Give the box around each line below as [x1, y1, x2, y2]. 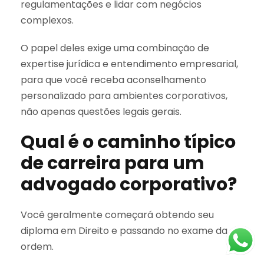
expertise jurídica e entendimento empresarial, [21, 57, 238, 71]
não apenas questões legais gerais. [21, 104, 181, 118]
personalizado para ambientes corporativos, [21, 88, 227, 103]
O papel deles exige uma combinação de [21, 41, 209, 55]
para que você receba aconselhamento [21, 72, 206, 87]
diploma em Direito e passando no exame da [21, 223, 227, 237]
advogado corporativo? [21, 171, 237, 197]
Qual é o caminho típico [21, 129, 236, 154]
